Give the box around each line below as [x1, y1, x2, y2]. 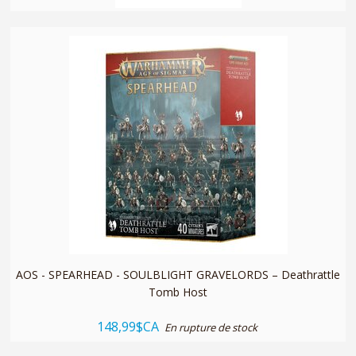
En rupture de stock [164, 319, 257, 335]
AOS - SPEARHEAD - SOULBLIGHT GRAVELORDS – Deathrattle [16, 266, 340, 282]
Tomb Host [149, 284, 207, 300]
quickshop [152, 212, 204, 228]
